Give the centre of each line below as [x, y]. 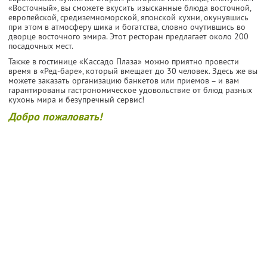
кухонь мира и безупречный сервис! [76, 99]
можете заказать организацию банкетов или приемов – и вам [124, 80]
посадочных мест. [41, 46]
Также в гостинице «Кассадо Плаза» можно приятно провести [124, 61]
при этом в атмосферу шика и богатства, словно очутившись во [127, 27]
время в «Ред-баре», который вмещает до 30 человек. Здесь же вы [133, 71]
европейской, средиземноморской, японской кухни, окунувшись [128, 17]
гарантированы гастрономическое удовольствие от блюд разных [130, 90]
